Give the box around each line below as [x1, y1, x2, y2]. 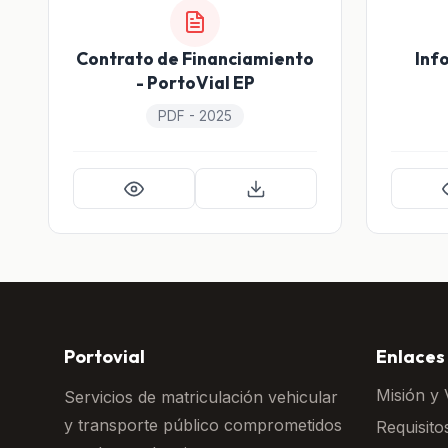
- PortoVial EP [135, 71, 255, 94]
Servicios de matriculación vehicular [64, 387, 338, 408]
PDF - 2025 [158, 108, 232, 124]
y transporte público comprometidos [64, 415, 342, 436]
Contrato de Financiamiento [76, 47, 314, 70]
